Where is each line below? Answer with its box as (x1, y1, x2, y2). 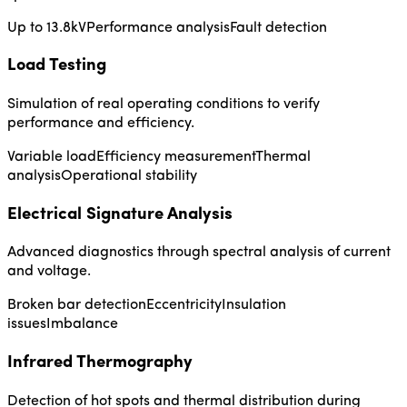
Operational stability (61, 169, 197, 184)
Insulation (222, 298, 286, 313)
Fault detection (230, 20, 327, 35)
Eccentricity (146, 298, 222, 313)
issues (7, 317, 46, 333)
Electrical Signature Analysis (7, 205, 233, 223)
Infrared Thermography (7, 354, 193, 372)
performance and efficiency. (7, 116, 194, 131)
